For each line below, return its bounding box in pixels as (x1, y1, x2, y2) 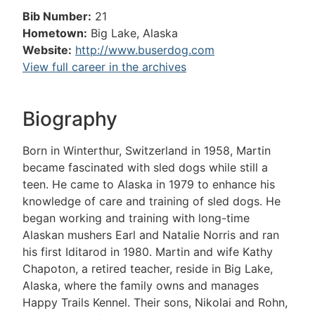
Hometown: (22, 26, 87, 40)
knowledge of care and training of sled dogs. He (22, 194, 281, 209)
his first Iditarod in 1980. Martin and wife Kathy (22, 245, 273, 259)
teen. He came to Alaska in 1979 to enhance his (22, 177, 275, 192)
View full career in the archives (22, 60, 186, 74)
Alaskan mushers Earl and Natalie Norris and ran (22, 228, 279, 243)
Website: (22, 43, 72, 57)
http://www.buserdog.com (75, 43, 214, 57)
